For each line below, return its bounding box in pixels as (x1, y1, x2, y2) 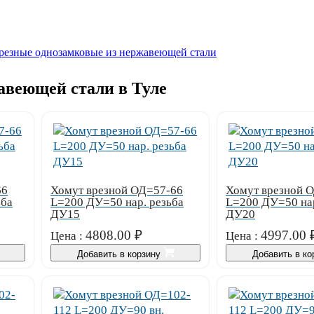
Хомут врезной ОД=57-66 (50, 183, 183, 197)
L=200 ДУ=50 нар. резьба (50, 195, 184, 209)
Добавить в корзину (76, 248, 163, 259)
